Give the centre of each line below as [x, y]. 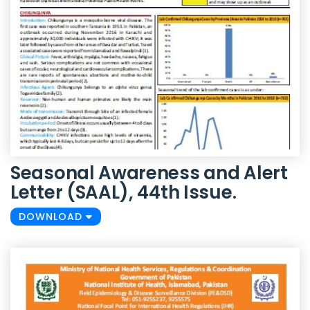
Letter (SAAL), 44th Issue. [124, 193]
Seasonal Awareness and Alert [149, 173]
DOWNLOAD [52, 217]
